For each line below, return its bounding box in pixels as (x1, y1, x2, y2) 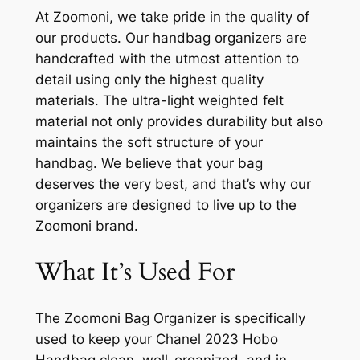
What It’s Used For (35, 254, 235, 288)
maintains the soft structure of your (35, 134, 263, 151)
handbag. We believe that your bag (35, 155, 263, 172)
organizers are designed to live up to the (35, 197, 297, 214)
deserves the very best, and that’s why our (35, 176, 311, 193)
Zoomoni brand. (35, 218, 138, 235)
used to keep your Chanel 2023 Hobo (35, 330, 278, 347)
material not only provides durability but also (35, 113, 323, 130)
